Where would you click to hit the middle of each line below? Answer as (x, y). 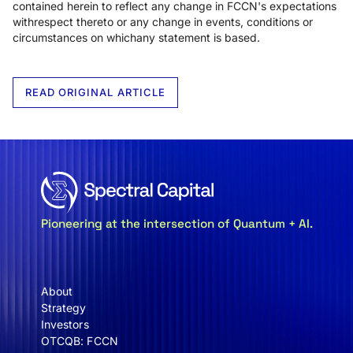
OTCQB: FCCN (80, 340)
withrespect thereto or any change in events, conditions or (163, 22)
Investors (65, 324)
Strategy (63, 307)
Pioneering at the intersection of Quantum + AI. (176, 223)
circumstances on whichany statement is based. (136, 37)
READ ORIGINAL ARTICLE (95, 92)
